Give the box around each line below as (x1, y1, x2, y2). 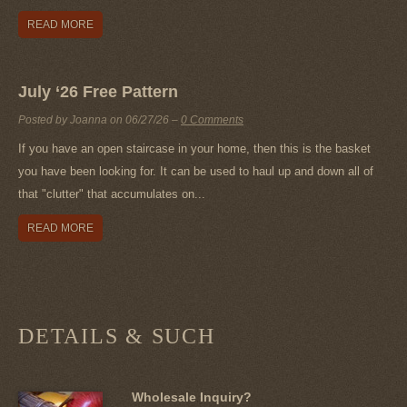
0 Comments (181, 113, 243, 126)
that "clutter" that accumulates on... (18, 186, 205, 201)
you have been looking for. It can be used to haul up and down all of (18, 164, 373, 178)
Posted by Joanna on (18, 113, 125, 126)
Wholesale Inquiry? (132, 389, 252, 404)
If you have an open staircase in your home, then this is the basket (18, 141, 371, 155)
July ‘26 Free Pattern (18, 82, 178, 101)
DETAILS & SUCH (18, 323, 215, 348)
